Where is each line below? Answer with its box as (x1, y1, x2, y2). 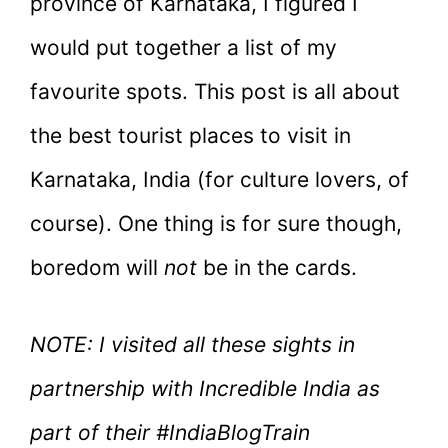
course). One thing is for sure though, (30, 210, 402, 236)
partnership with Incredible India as (30, 376, 380, 402)
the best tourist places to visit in (30, 122, 351, 148)
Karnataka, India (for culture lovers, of (30, 166, 409, 192)
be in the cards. (197, 254, 357, 280)
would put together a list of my (30, 34, 337, 60)
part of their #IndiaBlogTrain (30, 420, 310, 446)
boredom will (30, 254, 164, 280)
